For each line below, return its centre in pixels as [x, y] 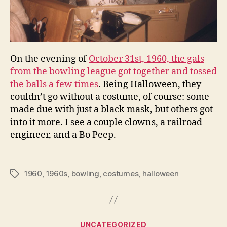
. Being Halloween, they [150, 85]
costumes [121, 173]
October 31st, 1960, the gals [146, 59]
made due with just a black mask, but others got [111, 110]
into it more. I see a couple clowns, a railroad [106, 123]
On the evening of [49, 59]
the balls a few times [54, 85]
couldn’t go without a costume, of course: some [110, 97]
